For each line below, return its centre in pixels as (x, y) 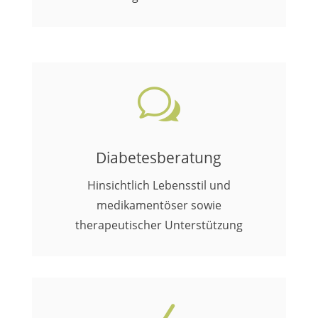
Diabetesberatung (159, 158)
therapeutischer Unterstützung (159, 225)
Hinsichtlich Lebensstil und (159, 185)
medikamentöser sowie (159, 205)
